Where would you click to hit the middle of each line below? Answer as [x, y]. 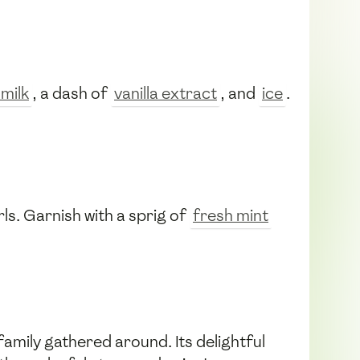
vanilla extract [166, 93]
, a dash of [72, 93]
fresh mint [231, 215]
